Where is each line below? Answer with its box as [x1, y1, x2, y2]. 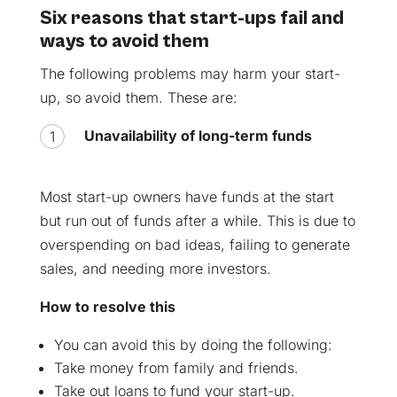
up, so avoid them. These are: [39, 89, 237, 106]
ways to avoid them [39, 30, 209, 52]
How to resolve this [39, 298, 175, 315]
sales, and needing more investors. [39, 260, 271, 277]
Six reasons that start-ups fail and [39, 7, 344, 29]
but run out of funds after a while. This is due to [39, 212, 355, 230]
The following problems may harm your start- [39, 65, 340, 82]
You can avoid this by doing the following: [53, 336, 332, 354]
